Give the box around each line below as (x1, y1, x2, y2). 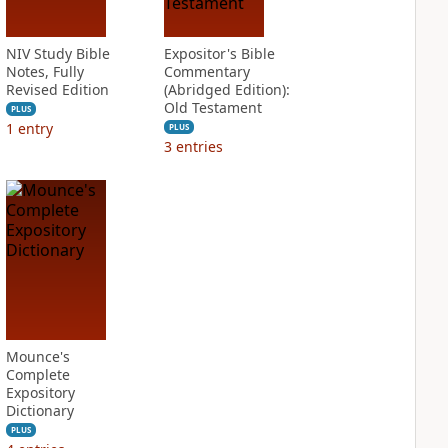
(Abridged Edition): (163, 80, 290, 99)
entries (175, 137, 223, 156)
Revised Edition (5, 80, 109, 99)
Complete (5, 365, 70, 384)
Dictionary (5, 401, 74, 420)
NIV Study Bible (5, 44, 110, 63)
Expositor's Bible (163, 44, 275, 63)
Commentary (163, 62, 250, 81)
